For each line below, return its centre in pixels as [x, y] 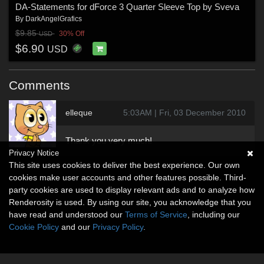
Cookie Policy [34, 227]
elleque [79, 113]
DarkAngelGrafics [53, 19]
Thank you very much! [109, 141]
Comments [39, 85]
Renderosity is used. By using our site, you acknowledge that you [130, 202]
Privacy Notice [34, 153]
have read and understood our [67, 214]
